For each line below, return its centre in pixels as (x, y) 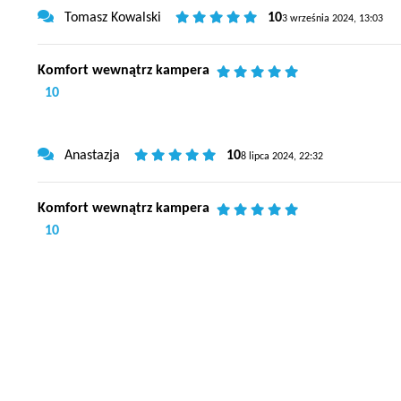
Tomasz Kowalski (111, 18)
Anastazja (90, 156)
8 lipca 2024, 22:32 (282, 157)
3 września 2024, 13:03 (333, 19)
